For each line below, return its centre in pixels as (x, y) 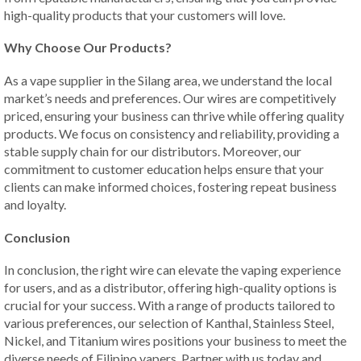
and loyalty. (35, 204)
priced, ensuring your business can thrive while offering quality (174, 115)
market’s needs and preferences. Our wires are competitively (170, 98)
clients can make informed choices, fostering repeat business (170, 186)
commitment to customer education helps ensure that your (164, 168)
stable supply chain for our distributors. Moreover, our (153, 151)
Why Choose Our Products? (88, 48)
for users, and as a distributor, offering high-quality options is (170, 288)
